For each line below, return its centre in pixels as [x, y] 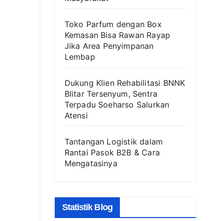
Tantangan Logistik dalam [114, 142]
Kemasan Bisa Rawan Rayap [117, 35]
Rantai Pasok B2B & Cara [112, 153]
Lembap [80, 57]
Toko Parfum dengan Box [113, 24]
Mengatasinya [91, 164]
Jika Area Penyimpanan [109, 46]
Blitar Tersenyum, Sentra [111, 94]
